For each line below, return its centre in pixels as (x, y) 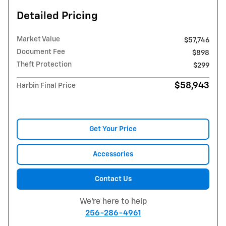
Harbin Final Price (46, 86)
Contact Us (113, 179)
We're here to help (113, 202)
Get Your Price (113, 129)
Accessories (113, 154)
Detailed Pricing (57, 17)
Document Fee (41, 52)
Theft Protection (44, 65)
